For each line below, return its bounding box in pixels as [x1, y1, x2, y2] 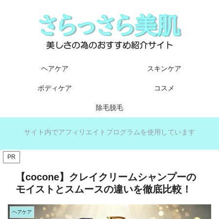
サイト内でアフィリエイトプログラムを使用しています [24, 128, 195, 136]
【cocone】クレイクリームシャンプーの [16, 172, 196, 183]
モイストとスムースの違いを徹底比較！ [16, 184, 192, 195]
